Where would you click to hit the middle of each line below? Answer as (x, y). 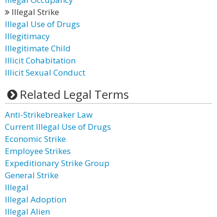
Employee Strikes (38, 151)
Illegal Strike (34, 12)
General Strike (32, 175)
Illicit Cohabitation (40, 60)
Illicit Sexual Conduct (45, 72)
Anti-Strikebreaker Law (49, 115)
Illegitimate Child (38, 48)
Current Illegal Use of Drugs (58, 127)
